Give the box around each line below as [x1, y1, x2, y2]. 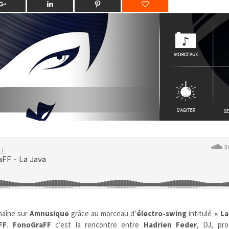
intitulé [187, 208, 214, 218]
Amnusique [29, 208, 69, 218]
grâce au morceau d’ [68, 208, 137, 218]
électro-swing [136, 208, 187, 218]
